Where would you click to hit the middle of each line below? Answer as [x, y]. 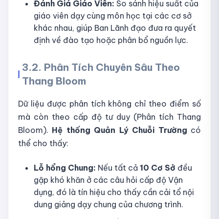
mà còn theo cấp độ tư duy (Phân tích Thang [109, 117]
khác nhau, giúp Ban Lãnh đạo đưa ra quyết [115, 28]
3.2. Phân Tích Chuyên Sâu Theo [101, 67]
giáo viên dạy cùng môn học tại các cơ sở [113, 16]
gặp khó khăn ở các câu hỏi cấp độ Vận [108, 180]
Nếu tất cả [118, 168]
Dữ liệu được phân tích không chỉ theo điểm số [109, 104]
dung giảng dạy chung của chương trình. [109, 205]
